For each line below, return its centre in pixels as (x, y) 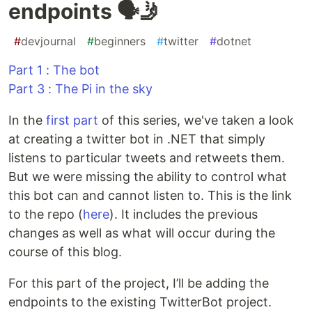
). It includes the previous (184, 214)
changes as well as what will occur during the (142, 233)
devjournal (48, 41)
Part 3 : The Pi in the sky (80, 89)
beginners (120, 41)
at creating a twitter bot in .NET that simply (137, 139)
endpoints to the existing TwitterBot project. (140, 302)
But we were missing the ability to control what (148, 177)
